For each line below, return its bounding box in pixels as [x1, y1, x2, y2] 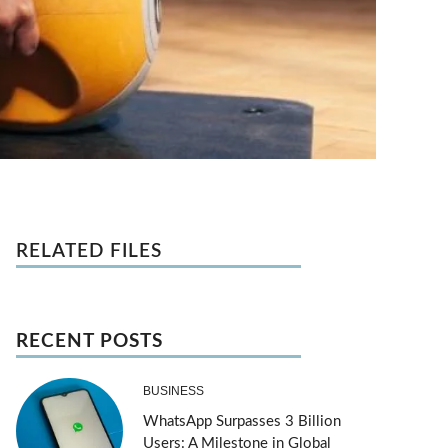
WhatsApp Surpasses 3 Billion [142, 414, 341, 430]
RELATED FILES [16, 241, 162, 261]
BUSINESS [142, 384, 204, 399]
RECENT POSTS [16, 331, 163, 351]
